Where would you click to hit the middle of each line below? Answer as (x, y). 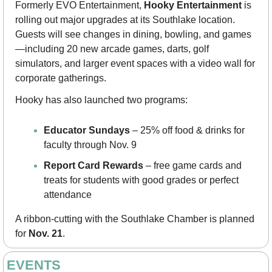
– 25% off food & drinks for (187, 131)
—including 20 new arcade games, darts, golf (112, 49)
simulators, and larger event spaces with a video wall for (135, 64)
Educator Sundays (87, 131)
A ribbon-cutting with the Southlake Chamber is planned (135, 219)
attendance (68, 195)
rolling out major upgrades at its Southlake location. (125, 20)
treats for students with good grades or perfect (141, 180)
